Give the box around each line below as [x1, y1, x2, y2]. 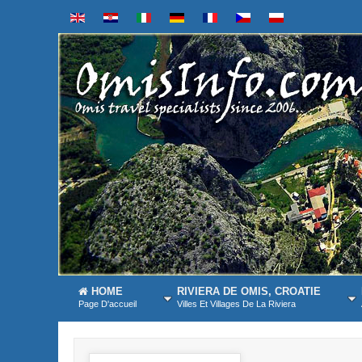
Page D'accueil [78, 299, 137, 309]
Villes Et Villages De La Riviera [177, 299, 296, 309]
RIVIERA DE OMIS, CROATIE [177, 285, 321, 297]
